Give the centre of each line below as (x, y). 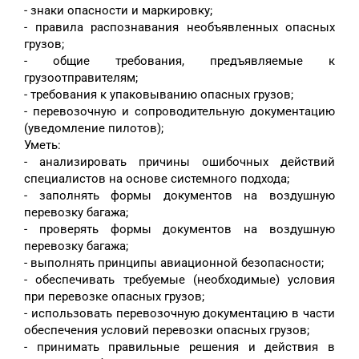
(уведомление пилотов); (94, 129)
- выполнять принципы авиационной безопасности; (174, 263)
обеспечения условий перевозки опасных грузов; (167, 331)
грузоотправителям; (81, 78)
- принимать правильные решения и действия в (179, 347)
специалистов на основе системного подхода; (157, 179)
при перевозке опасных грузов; (114, 297)
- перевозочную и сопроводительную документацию (179, 112)
